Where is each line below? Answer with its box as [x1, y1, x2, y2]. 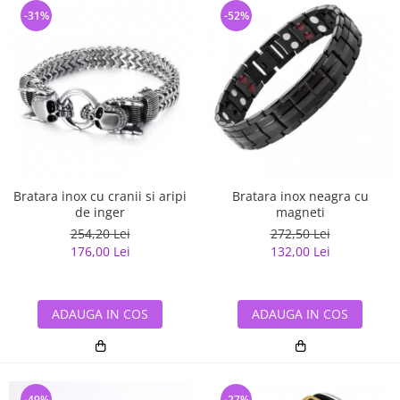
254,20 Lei [70, 225, 130, 243]
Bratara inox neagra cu [231, 187, 369, 205]
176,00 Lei [70, 243, 130, 261]
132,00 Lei [270, 243, 330, 261]
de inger [75, 204, 125, 221]
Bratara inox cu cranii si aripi [13, 187, 187, 205]
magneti [275, 204, 325, 221]
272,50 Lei [270, 225, 330, 243]
